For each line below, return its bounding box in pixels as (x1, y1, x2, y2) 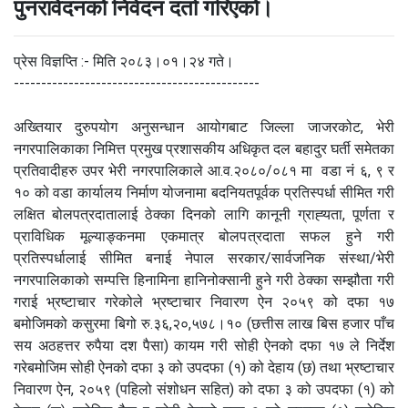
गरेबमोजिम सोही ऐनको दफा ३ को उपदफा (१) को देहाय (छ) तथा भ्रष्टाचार (14, 358, 394, 376)
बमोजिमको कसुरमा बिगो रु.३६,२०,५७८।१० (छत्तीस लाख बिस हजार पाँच (14, 314, 394, 332)
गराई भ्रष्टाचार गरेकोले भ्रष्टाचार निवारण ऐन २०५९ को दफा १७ (14, 292, 394, 311)
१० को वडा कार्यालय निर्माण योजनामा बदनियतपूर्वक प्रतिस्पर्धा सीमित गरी (14, 183, 394, 201)
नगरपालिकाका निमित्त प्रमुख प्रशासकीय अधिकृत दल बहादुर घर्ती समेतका (14, 139, 394, 158)
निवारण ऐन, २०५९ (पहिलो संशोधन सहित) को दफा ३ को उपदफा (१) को (14, 380, 394, 398)
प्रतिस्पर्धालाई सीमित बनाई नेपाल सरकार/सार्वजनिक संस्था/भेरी (14, 249, 394, 267)
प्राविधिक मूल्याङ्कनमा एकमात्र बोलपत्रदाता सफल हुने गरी (14, 227, 394, 245)
